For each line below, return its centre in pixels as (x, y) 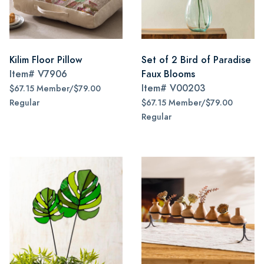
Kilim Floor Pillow (46, 60)
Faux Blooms (168, 74)
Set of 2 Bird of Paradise (196, 60)
